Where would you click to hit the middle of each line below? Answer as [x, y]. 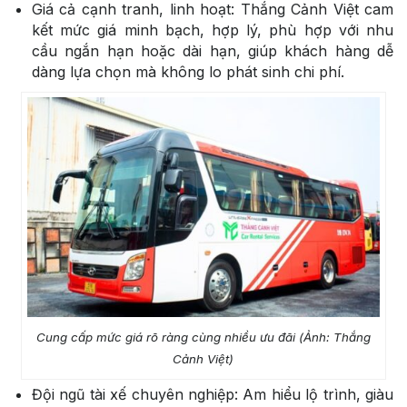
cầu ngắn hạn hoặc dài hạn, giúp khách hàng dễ [213, 51]
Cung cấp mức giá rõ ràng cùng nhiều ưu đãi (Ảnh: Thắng [203, 338]
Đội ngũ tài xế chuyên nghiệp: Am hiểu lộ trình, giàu [213, 395]
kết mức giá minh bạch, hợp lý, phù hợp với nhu [213, 30]
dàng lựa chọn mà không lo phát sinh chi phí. [188, 72]
